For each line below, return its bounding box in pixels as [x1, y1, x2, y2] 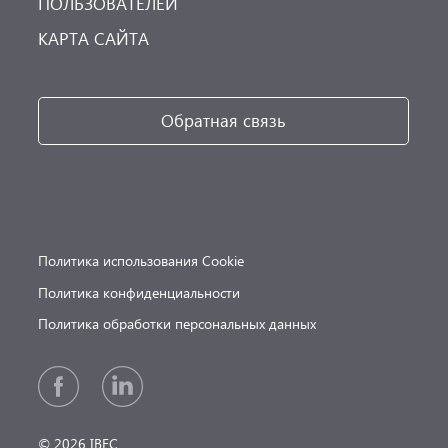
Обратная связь [160, 109, 286, 133]
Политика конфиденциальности [38, 282, 241, 302]
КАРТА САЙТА [38, 26, 150, 50]
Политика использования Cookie [38, 251, 245, 271]
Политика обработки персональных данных [38, 314, 317, 334]
